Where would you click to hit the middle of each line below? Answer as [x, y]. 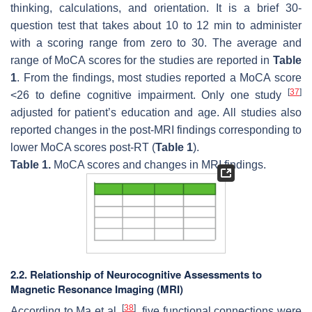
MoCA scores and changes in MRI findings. [158, 164]
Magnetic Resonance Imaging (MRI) [97, 289]
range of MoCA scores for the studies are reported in [142, 60]
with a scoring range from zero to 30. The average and [156, 42]
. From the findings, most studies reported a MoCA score [159, 77]
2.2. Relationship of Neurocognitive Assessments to [136, 275]
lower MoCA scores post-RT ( [83, 147]
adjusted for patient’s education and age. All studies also [156, 112]
